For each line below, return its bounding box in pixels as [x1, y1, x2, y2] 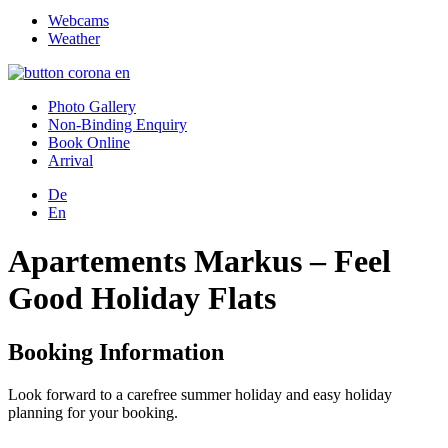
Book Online [48, 134, 130, 151]
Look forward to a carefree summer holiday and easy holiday [8, 385, 392, 403]
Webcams [48, 12, 109, 29]
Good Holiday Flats [8, 280, 276, 317]
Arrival [48, 152, 93, 169]
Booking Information [8, 338, 224, 365]
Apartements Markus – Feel [8, 243, 391, 280]
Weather [48, 30, 100, 47]
